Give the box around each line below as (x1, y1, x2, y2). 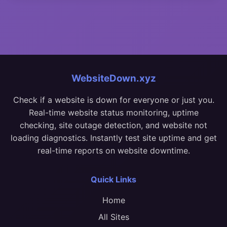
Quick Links (91, 174, 136, 184)
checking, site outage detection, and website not (20, 120, 207, 130)
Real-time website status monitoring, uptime (28, 107, 199, 118)
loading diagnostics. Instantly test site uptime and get (10, 132, 217, 143)
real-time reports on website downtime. (37, 145, 190, 156)
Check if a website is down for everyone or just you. (13, 94, 214, 105)
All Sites (98, 211, 129, 222)
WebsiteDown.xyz (71, 72, 156, 84)
